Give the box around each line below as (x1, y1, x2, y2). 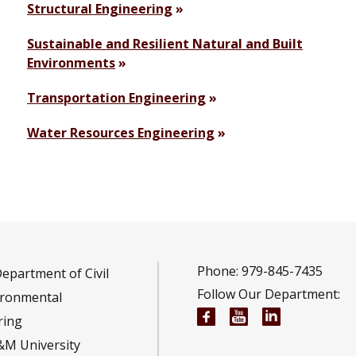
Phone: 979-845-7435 (197, 262, 323, 281)
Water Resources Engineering (27, 124, 215, 142)
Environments (27, 54, 115, 72)
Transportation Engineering (27, 89, 206, 107)
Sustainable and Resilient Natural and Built (27, 35, 303, 53)
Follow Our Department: (197, 285, 340, 304)
